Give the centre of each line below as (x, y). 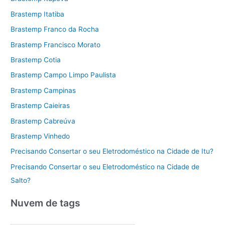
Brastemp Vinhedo (40, 136)
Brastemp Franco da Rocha (55, 29)
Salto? (21, 180)
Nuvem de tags (46, 203)
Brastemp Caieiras (40, 106)
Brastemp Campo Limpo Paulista (64, 75)
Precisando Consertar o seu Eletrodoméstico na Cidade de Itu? (112, 151)
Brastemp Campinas (43, 90)
